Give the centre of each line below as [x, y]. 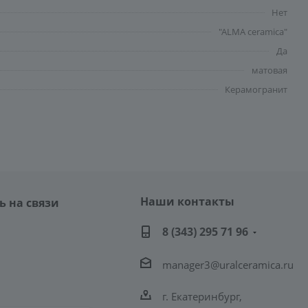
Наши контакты [187, 201]
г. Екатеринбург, [202, 296]
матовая [269, 70]
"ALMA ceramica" [253, 32]
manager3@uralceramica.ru [228, 264]
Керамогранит [256, 89]
